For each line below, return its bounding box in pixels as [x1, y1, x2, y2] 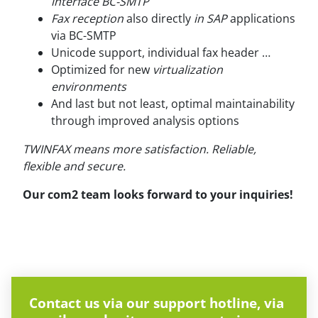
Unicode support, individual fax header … [51, 45, 270, 60]
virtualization [153, 62, 223, 77]
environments [51, 79, 126, 94]
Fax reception [51, 11, 124, 26]
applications [227, 11, 295, 26]
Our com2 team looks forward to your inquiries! [23, 187, 293, 202]
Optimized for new [51, 62, 153, 77]
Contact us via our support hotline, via [29, 294, 284, 312]
